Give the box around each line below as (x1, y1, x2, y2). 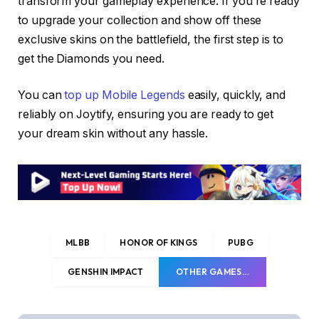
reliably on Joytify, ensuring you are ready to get (18, 108, 274, 122)
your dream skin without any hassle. (18, 127, 209, 141)
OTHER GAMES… (175, 266, 250, 278)
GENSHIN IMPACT (67, 266, 144, 278)
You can (18, 88, 65, 103)
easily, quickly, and (184, 88, 286, 103)
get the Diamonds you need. (18, 51, 167, 66)
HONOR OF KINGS (120, 237, 198, 249)
